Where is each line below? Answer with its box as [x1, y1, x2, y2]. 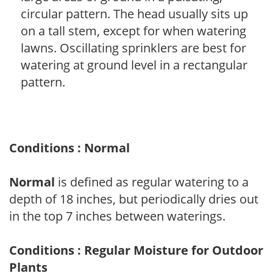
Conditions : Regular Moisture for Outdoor [9, 241, 263, 258]
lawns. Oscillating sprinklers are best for [21, 39, 246, 56]
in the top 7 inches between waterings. [9, 207, 225, 224]
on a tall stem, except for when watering [21, 22, 246, 39]
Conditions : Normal [9, 139, 130, 156]
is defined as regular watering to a [55, 173, 249, 190]
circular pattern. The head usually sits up [21, 5, 248, 22]
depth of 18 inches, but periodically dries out [9, 190, 258, 207]
